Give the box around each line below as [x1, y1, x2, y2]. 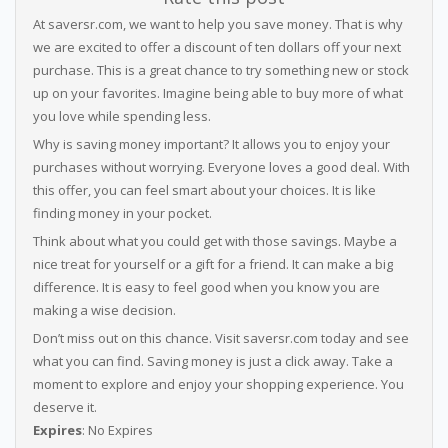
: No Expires [81, 421, 153, 439]
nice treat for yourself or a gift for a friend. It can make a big [32, 255, 393, 273]
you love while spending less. [32, 107, 211, 125]
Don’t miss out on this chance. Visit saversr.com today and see [32, 329, 409, 347]
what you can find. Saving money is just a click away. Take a [32, 352, 393, 370]
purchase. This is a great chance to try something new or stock [32, 61, 409, 79]
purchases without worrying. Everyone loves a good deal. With [32, 158, 410, 176]
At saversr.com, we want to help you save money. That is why [32, 15, 403, 33]
